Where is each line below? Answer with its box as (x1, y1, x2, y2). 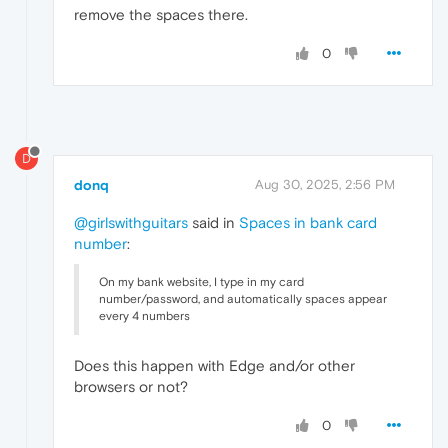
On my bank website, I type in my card (99, 274, 304, 289)
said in (188, 213, 239, 231)
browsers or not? (74, 377, 188, 395)
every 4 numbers (99, 308, 190, 323)
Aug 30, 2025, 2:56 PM (255, 176, 395, 192)
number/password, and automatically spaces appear (99, 291, 387, 306)
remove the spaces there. (74, 5, 248, 23)
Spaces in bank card (239, 213, 377, 231)
